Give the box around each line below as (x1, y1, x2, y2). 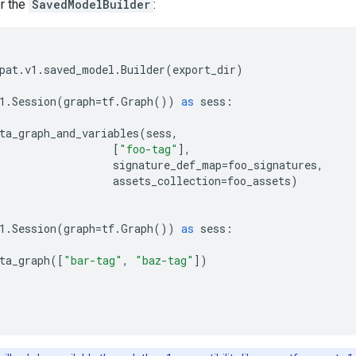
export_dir (172, 62, 236, 77)
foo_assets (227, 173, 291, 188)
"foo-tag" (119, 141, 178, 157)
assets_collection (113, 173, 221, 188)
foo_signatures (228, 157, 317, 172)
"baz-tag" (135, 253, 194, 268)
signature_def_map (113, 157, 222, 172)
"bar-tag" (64, 253, 122, 268)
